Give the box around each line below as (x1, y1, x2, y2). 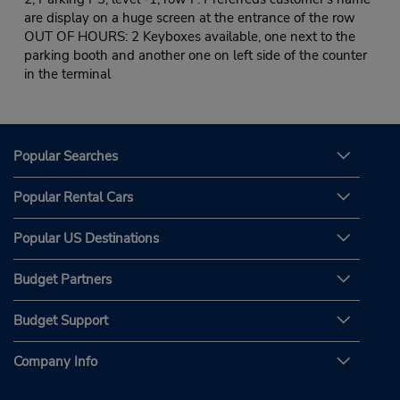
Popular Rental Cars (13, 187, 133, 206)
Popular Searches (13, 146, 118, 165)
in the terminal (23, 65, 111, 84)
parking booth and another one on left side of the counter (23, 46, 367, 65)
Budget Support (13, 311, 108, 329)
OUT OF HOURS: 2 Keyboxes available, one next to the (23, 28, 355, 46)
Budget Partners (13, 270, 112, 288)
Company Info (13, 352, 97, 371)
